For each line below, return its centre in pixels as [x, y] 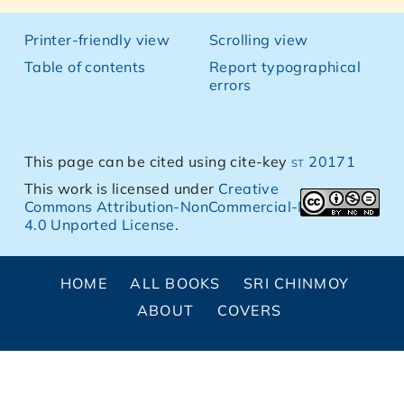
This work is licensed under [121, 188]
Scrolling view [259, 40]
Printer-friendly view [97, 40]
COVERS [249, 310]
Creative [249, 188]
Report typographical [285, 67]
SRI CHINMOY [297, 283]
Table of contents [85, 67]
